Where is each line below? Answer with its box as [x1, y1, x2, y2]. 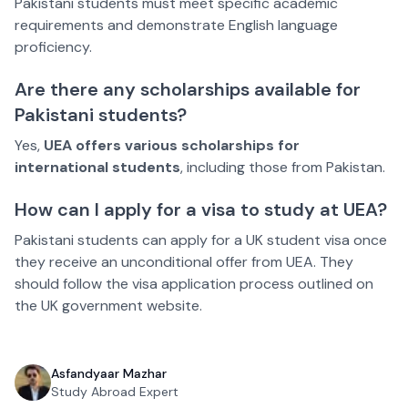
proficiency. [15, 37, 92, 57]
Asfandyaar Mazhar [51, 365, 167, 382]
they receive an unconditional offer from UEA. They [15, 252, 353, 272]
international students [15, 158, 180, 178]
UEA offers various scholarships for [44, 136, 300, 156]
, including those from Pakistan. [180, 158, 385, 178]
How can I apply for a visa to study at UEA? [15, 198, 387, 222]
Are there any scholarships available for [15, 77, 361, 102]
